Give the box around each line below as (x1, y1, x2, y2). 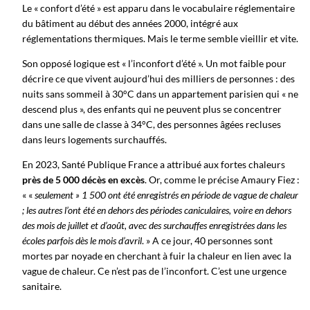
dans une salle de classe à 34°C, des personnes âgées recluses (22, 118, 281, 131)
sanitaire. (22, 280, 62, 293)
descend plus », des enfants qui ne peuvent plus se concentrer (22, 103, 282, 116)
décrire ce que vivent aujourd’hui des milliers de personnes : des (22, 73, 295, 85)
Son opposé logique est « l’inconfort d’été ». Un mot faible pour (22, 57, 286, 70)
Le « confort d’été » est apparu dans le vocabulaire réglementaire (22, 1, 295, 14)
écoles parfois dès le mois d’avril (22, 235, 142, 247)
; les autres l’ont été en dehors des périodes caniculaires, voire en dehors (22, 204, 291, 217)
